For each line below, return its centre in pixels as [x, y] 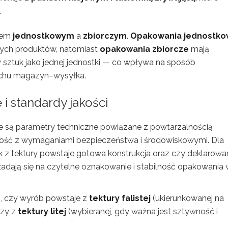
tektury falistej [120, 198]
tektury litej [42, 212]
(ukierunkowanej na [187, 198]
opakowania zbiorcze [144, 49]
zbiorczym [105, 36]
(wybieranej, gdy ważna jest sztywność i [142, 212]
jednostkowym [44, 36]
